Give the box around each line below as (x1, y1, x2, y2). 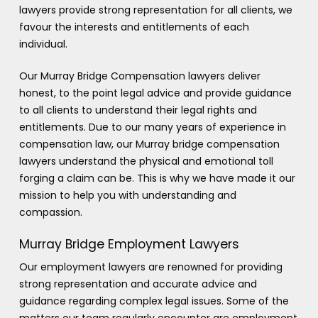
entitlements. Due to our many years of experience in (18, 119, 286, 134)
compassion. (18, 204, 82, 219)
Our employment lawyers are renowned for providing (18, 259, 283, 274)
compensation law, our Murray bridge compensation (18, 136, 280, 151)
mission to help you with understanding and (18, 187, 236, 202)
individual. (18, 36, 67, 51)
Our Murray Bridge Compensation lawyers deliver (18, 68, 261, 83)
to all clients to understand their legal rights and (18, 102, 257, 117)
